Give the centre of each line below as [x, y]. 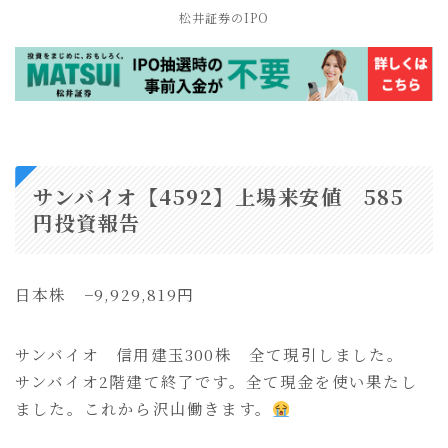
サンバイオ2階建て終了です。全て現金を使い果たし [216, 381]
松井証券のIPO [224, 18]
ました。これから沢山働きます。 [143, 408]
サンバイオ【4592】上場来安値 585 [218, 197]
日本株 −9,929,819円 [104, 294]
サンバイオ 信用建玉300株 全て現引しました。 [209, 354]
